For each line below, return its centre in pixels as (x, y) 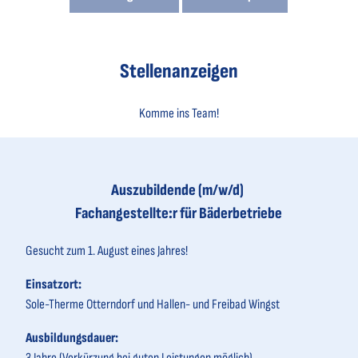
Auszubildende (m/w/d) (179, 191)
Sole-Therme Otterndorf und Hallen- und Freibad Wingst (153, 305)
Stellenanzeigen (179, 71)
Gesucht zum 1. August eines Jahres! (108, 251)
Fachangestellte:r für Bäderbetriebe (179, 214)
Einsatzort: (54, 285)
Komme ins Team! (179, 114)
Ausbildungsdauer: (72, 338)
